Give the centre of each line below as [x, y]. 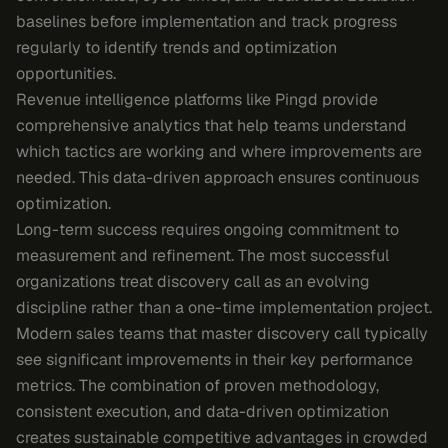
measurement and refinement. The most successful [202, 255]
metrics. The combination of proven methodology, [197, 385]
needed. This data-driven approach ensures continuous [217, 177]
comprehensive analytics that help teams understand [211, 125]
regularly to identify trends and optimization [176, 47]
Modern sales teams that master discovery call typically [222, 333]
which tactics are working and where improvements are [219, 151]
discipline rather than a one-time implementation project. [224, 307]
